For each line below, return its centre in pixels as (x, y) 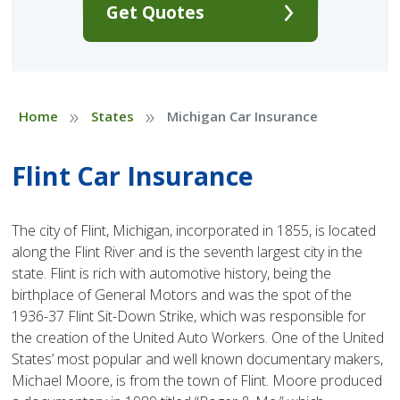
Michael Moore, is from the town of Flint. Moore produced (197, 381)
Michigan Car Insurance (242, 117)
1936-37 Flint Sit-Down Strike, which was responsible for (189, 317)
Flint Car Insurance (133, 176)
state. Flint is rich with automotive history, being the (172, 274)
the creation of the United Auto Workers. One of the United (198, 338)
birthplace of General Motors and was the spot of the (182, 295)
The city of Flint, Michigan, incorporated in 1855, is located (194, 231)
